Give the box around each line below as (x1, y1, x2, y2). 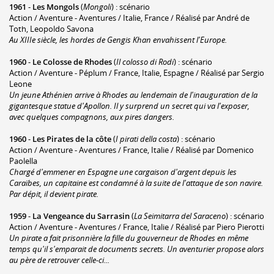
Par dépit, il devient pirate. (9, 188, 98, 199)
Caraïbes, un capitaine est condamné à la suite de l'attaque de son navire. (9, 177, 263, 188)
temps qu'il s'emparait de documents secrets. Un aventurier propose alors (9, 243, 264, 254)
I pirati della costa (116, 133, 177, 144)
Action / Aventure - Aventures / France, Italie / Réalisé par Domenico (9, 144, 254, 155)
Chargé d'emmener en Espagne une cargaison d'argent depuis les (9, 166, 237, 177)
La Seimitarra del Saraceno (134, 210, 226, 221)
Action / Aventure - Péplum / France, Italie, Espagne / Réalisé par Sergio (9, 67, 264, 78)
